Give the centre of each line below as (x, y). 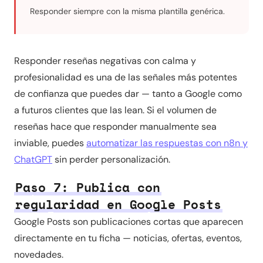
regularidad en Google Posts (118, 205)
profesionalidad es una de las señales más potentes (126, 77)
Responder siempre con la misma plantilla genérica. (127, 11)
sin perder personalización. (111, 159)
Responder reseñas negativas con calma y (105, 61)
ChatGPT (33, 159)
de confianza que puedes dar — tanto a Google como (128, 94)
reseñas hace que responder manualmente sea (115, 127)
